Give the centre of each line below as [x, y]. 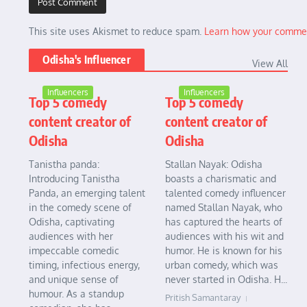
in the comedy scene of [80, 208]
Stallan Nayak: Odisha [214, 164]
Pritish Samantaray [203, 298]
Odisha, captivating [72, 222]
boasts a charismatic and [221, 179]
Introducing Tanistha [74, 179]
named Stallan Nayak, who [224, 208]
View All [270, 64]
